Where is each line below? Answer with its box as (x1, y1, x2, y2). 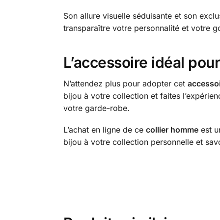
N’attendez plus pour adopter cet (63, 78, 188, 88)
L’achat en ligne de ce (63, 125, 146, 135)
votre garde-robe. (63, 103, 130, 113)
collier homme (145, 125, 198, 135)
